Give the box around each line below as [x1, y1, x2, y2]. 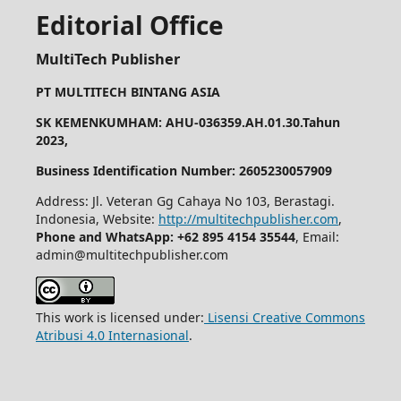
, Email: [294, 227, 339, 245]
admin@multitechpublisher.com [35, 245, 228, 263]
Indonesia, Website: [35, 209, 158, 227]
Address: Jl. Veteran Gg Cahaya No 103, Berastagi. [35, 192, 335, 209]
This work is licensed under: [35, 308, 204, 326]
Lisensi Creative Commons [203, 308, 365, 326]
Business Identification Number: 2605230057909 [35, 161, 332, 179]
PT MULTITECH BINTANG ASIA [35, 82, 220, 100]
